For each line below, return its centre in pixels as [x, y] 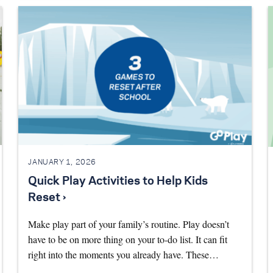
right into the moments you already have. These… [124, 254]
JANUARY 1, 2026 [62, 163]
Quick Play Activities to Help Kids [118, 181]
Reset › [47, 198]
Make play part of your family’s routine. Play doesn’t [129, 224]
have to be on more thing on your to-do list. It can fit [128, 239]
